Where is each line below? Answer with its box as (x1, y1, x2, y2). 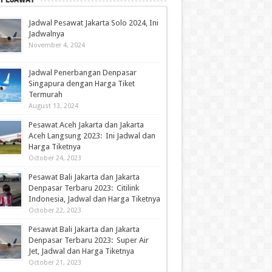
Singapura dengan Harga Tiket (28, 79, 135, 88)
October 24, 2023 (28, 154, 81, 162)
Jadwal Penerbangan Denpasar (28, 68, 137, 77)
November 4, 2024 (28, 41, 85, 49)
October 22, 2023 (28, 206, 81, 214)
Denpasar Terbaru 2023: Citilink (28, 183, 139, 192)
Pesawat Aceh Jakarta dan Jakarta (28, 120, 144, 129)
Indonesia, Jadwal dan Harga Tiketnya (28, 194, 160, 203)
